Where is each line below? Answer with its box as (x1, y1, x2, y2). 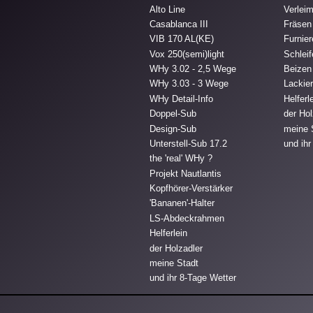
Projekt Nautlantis (150, 168, 222, 179)
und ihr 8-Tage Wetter (150, 272, 237, 284)
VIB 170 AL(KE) (150, 34, 214, 45)
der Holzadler (150, 242, 203, 254)
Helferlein (150, 228, 188, 239)
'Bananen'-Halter (150, 198, 215, 209)
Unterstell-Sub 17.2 (150, 138, 228, 150)
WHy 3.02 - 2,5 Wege (150, 64, 237, 75)
